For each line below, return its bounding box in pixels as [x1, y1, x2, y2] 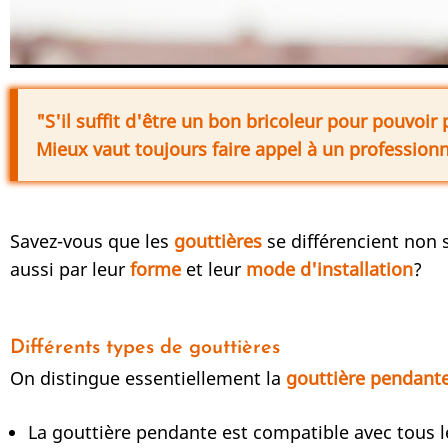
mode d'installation [241, 257, 413, 282]
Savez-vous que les [10, 229, 174, 254]
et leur [181, 257, 241, 282]
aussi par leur [10, 257, 130, 282]
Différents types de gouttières [10, 338, 280, 359]
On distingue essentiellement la [10, 366, 286, 391]
